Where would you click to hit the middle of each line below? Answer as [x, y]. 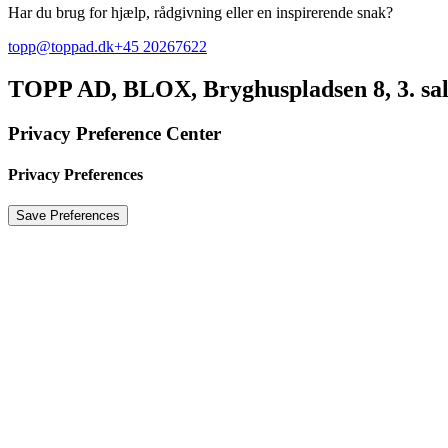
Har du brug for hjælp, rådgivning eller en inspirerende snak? [200, 12]
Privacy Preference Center [114, 133]
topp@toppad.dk [61, 46]
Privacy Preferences [75, 175]
